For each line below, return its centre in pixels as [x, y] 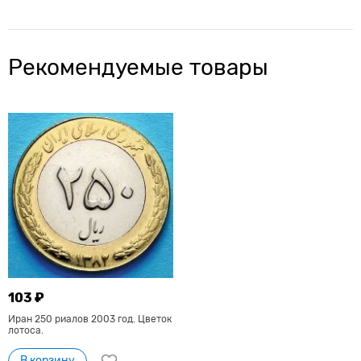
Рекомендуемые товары [138, 67]
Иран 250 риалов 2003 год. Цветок [90, 320]
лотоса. [26, 331]
